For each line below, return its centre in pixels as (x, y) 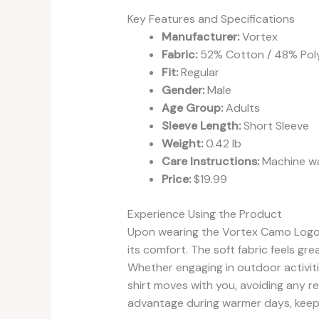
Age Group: (192, 108)
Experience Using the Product (204, 214)
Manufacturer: (200, 36)
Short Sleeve (274, 125)
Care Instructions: (210, 161)
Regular (198, 72)
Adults (241, 108)
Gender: (183, 90)
